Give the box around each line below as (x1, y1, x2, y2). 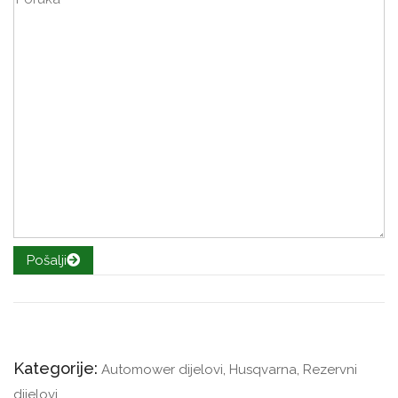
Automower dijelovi (101, 361, 223, 378)
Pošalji (27, 251, 67, 268)
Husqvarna (229, 361, 297, 378)
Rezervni (303, 361, 357, 378)
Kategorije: (13, 358, 98, 378)
